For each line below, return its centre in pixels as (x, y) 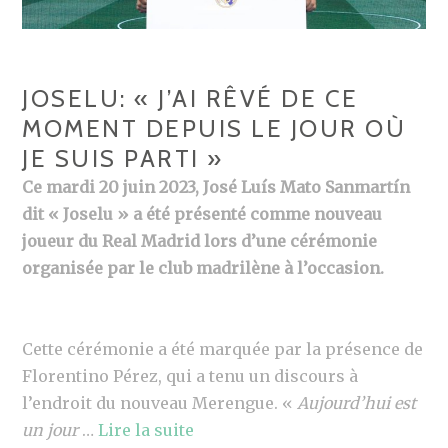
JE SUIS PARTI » (123, 158)
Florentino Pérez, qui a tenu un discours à (190, 375)
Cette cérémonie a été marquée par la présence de (223, 348)
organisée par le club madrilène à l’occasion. (203, 267)
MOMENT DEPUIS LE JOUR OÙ (214, 128)
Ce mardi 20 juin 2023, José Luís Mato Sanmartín (216, 186)
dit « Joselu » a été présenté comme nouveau (202, 213)
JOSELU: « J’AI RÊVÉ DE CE (190, 98)
